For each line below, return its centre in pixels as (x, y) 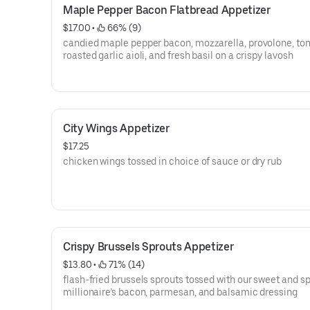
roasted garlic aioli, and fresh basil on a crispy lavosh (178, 55)
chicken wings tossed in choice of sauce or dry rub (172, 161)
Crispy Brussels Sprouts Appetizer (148, 247)
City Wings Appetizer (116, 128)
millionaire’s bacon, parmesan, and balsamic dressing (180, 292)
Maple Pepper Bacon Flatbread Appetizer (167, 10)
